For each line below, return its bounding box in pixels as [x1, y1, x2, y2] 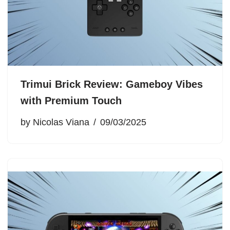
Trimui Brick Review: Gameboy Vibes [21, 78, 203, 90]
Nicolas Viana [33, 117, 89, 127]
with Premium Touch [21, 94, 122, 106]
